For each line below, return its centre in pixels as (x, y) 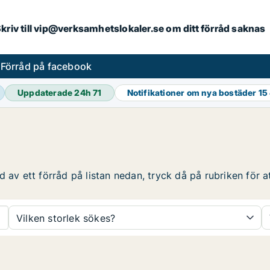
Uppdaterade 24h (55, 93)
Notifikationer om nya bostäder (193, 93)
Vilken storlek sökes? (66, 218)
